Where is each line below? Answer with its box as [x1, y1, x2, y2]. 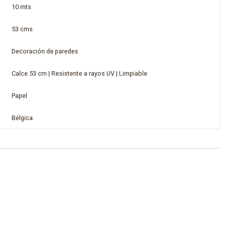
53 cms [11, 25, 33, 33]
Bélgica [11, 114, 33, 122]
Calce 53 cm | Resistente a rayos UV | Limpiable [11, 69, 147, 77]
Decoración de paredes [11, 47, 78, 55]
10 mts [11, 3, 31, 11]
